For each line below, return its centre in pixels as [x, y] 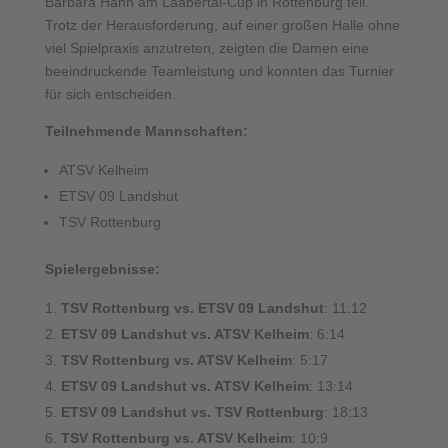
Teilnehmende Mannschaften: [146, 131]
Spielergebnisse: [102, 269]
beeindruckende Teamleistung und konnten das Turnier [219, 71]
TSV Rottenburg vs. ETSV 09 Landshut [192, 308]
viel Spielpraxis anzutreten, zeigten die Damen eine [206, 48]
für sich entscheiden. [110, 94]
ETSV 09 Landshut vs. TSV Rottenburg [192, 412]
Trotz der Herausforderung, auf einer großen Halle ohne [222, 25]
